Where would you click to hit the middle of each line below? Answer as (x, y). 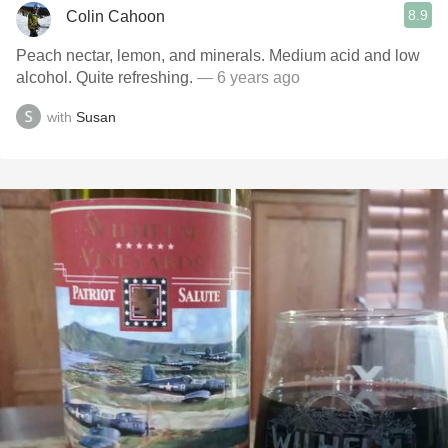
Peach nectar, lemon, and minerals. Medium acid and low (218, 55)
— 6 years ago (248, 77)
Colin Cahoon (115, 16)
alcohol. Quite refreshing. (106, 77)
